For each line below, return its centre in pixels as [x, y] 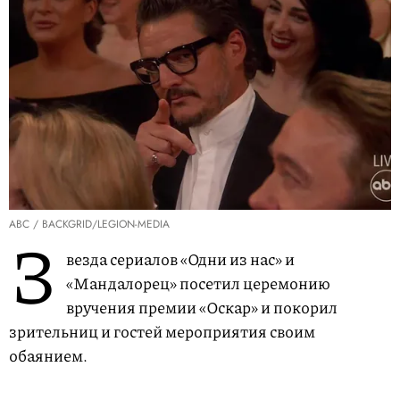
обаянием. [50, 356]
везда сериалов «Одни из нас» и [180, 259]
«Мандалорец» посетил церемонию [198, 283]
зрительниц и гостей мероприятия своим [162, 332]
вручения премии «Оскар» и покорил [202, 308]
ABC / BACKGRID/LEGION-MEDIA [89, 225]
